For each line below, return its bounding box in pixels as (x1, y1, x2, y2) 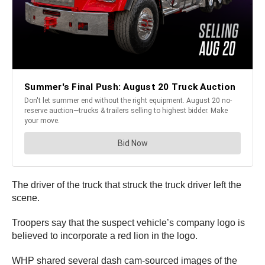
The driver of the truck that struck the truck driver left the (12, 179, 241, 190)
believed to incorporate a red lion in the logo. (12, 230, 198, 241)
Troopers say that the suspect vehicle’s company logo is (12, 217, 245, 228)
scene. (12, 192, 40, 203)
